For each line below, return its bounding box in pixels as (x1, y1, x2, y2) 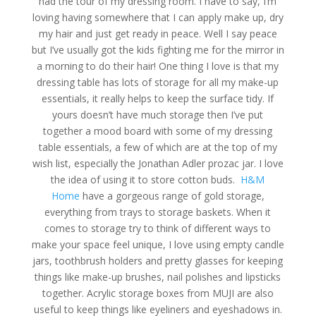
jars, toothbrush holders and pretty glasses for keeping (32, 253, 284, 267)
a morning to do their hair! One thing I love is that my (37, 59, 279, 73)
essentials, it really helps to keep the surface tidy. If (42, 91, 274, 105)
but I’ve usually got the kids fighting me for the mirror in (31, 42, 284, 56)
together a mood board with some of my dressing (43, 123, 273, 138)
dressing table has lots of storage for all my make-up (37, 75, 279, 89)
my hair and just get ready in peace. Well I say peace (38, 26, 277, 40)
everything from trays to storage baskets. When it (44, 205, 272, 219)
